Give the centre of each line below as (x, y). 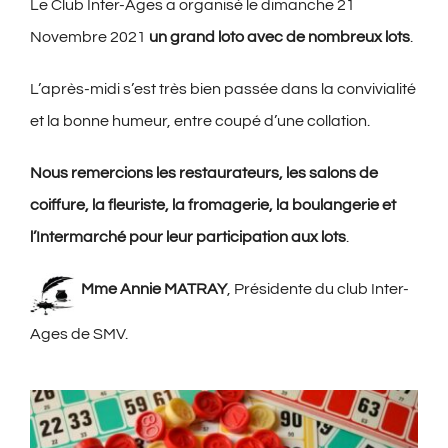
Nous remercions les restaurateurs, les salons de (203, 173)
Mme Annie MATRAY (150, 289)
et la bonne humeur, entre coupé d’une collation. (199, 121)
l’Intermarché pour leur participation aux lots (187, 237)
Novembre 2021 (89, 37)
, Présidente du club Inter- (317, 289)
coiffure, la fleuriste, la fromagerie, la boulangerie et (212, 205)
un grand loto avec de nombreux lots (279, 37)
